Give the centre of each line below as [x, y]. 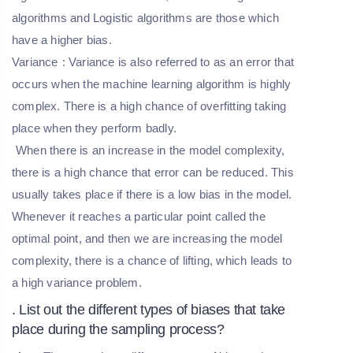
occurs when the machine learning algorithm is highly [152, 84]
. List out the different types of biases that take [149, 309]
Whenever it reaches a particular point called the [139, 216]
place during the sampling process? [118, 329]
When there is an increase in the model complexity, [150, 150]
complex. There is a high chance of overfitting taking [149, 106]
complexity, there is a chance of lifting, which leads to [152, 260]
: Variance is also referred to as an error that [178, 61]
